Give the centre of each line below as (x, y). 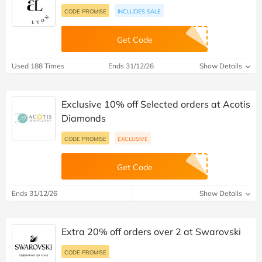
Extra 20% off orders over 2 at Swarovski (151, 231)
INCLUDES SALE (139, 11)
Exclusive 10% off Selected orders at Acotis (156, 104)
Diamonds (84, 118)
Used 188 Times (38, 65)
